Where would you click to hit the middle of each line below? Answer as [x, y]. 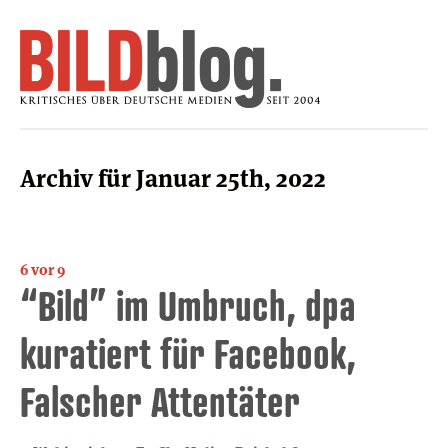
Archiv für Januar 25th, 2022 [173, 178]
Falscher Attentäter [160, 401]
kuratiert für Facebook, [188, 353]
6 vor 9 [42, 269]
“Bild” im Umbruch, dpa [188, 305]
